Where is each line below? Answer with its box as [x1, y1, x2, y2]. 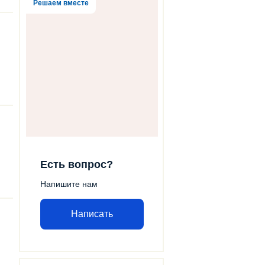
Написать [71, 209, 113, 219]
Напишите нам [40, 179, 98, 189]
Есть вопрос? [40, 158, 113, 170]
